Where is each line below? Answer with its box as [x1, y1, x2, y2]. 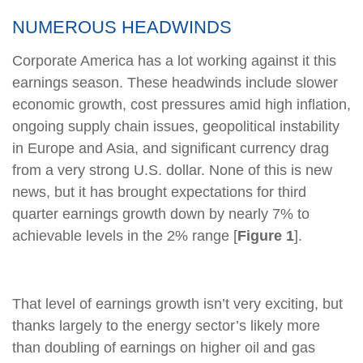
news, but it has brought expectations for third [12, 183, 306, 200]
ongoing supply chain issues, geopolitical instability [12, 117, 340, 135]
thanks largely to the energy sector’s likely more [12, 317, 320, 334]
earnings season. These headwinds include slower [12, 74, 338, 91]
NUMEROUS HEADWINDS [12, 16, 232, 37]
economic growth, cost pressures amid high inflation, [12, 96, 351, 113]
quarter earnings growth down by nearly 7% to [12, 205, 310, 222]
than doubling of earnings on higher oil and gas [12, 339, 315, 356]
